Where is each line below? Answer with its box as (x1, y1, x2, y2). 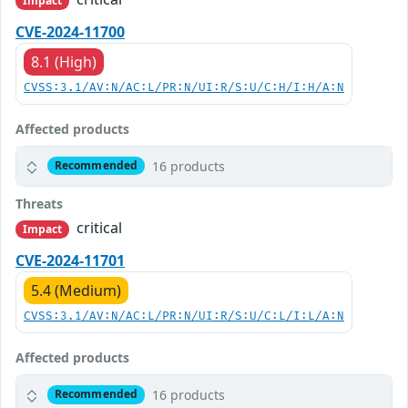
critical (73, 217, 123, 238)
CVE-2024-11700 (15, 21, 125, 42)
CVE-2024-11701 (15, 250, 125, 270)
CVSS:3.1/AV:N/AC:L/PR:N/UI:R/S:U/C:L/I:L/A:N (24, 309, 344, 323)
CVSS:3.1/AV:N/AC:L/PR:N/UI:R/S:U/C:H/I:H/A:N (24, 80, 344, 95)
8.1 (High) (31, 51, 97, 72)
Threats (15, 194, 63, 212)
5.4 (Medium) (31, 280, 121, 301)
